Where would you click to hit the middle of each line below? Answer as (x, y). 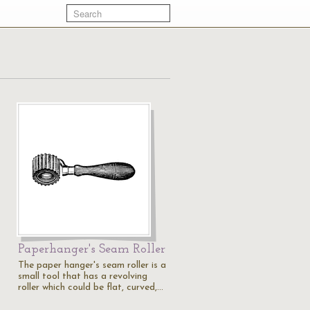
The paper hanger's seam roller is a (92, 265)
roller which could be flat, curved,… (91, 288)
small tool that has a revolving (83, 276)
